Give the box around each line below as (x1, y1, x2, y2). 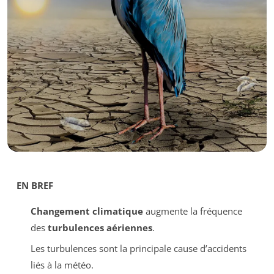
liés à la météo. (30, 259, 94, 272)
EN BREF (17, 179, 53, 191)
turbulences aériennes (47, 221, 152, 234)
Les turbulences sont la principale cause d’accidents (30, 242, 246, 255)
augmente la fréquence (143, 204, 242, 217)
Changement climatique (30, 204, 143, 217)
